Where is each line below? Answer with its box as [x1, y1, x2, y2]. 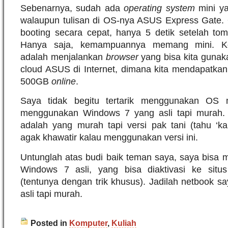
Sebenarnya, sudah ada [20, 3, 124, 13]
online [51, 76, 76, 87]
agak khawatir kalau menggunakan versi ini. [20, 132, 198, 143]
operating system [124, 3, 195, 13]
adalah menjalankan [20, 51, 106, 62]
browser [105, 51, 141, 62]
